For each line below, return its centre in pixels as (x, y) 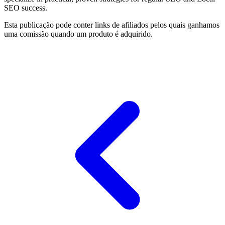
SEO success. (26, 8)
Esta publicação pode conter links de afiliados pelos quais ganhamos (112, 25)
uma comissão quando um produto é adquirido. (78, 34)
